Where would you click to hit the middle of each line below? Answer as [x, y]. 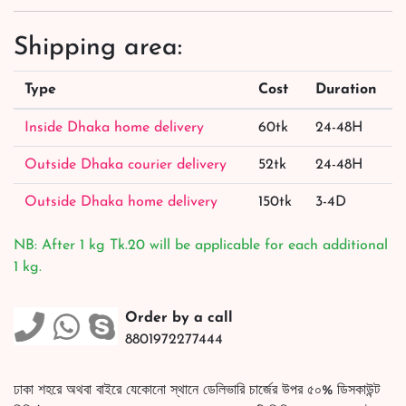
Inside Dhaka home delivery [114, 127]
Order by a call [179, 318]
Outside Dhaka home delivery [121, 202]
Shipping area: [98, 48]
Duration [346, 89]
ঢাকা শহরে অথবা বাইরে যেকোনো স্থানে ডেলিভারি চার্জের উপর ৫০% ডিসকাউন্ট [197, 390]
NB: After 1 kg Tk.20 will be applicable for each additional [201, 245]
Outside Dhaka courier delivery [126, 164]
